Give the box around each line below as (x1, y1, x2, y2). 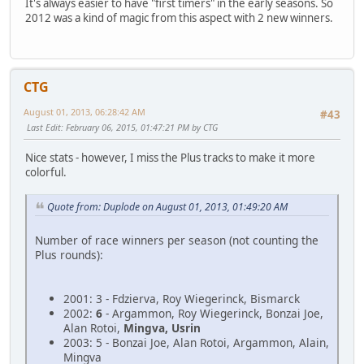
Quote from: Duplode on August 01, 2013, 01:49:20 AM (47, 200, 288, 214)
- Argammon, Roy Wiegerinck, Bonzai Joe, (102, 305, 323, 322)
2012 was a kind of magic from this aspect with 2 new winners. (25, 10, 333, 25)
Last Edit (27, 120, 61, 133)
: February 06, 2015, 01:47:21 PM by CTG (61, 120, 218, 133)
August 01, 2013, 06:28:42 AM (24, 105, 145, 118)
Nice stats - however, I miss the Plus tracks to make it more (25, 150, 315, 166)
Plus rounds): (35, 247, 103, 263)
